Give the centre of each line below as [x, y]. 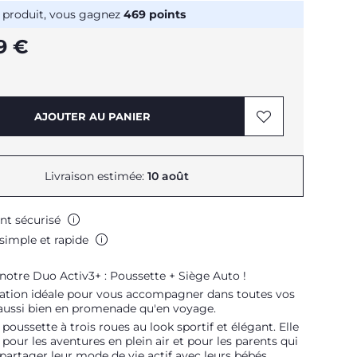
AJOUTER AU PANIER [92, 116]
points [166, 14]
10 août [168, 176]
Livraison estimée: [96, 176]
